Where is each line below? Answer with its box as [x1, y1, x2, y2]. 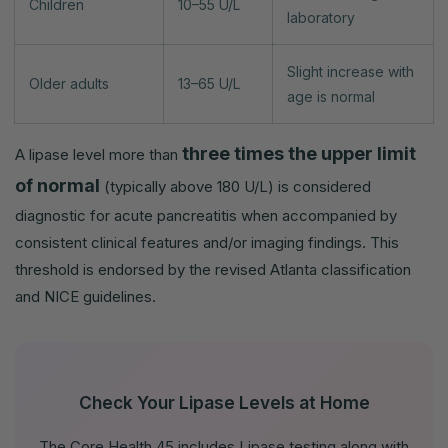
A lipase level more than [15, 145, 182, 165]
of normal [15, 175, 100, 197]
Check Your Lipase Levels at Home [78, 392, 370, 414]
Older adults [29, 75, 109, 93]
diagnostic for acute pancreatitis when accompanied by [15, 206, 397, 226]
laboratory [287, 9, 355, 27]
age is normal [287, 88, 375, 106]
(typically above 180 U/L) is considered [100, 177, 371, 197]
